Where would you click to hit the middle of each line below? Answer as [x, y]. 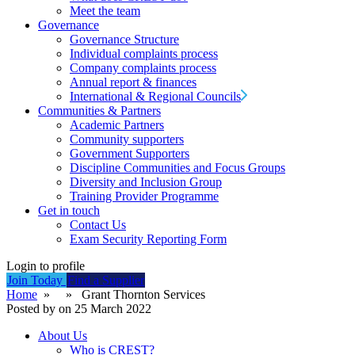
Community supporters [127, 139]
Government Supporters [130, 153]
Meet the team [105, 11]
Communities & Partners [99, 111]
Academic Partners [117, 125]
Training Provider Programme [144, 196]
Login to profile [46, 266]
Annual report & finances [133, 82]
